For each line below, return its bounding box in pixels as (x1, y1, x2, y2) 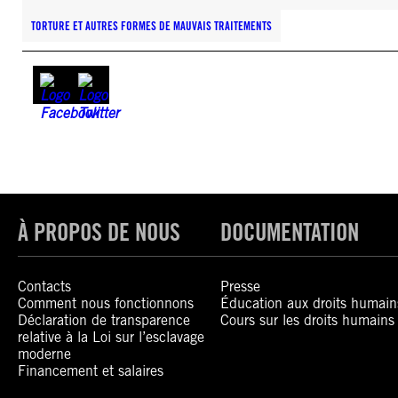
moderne (18, 346, 71, 362)
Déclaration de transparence (18, 312, 190, 329)
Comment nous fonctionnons (18, 295, 194, 312)
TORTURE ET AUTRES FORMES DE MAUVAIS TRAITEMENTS (31, 19, 272, 33)
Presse (220, 278, 261, 295)
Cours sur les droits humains (220, 312, 395, 329)
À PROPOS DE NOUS (18, 218, 180, 246)
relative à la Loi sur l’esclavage (18, 329, 204, 346)
